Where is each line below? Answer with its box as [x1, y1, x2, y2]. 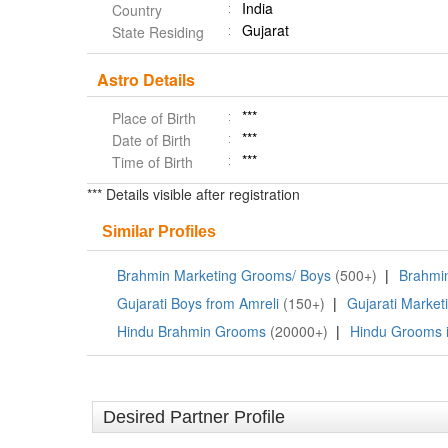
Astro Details [97, 68, 195, 91]
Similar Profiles [102, 223, 216, 240]
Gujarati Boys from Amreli [117, 293, 279, 313]
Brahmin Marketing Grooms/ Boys [117, 265, 331, 285]
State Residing [112, 22, 204, 42]
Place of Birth [112, 108, 196, 128]
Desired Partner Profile [103, 407, 285, 427]
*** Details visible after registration [87, 184, 300, 204]
